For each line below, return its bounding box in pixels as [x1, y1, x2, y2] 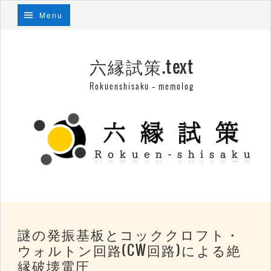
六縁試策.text [89, 58, 195, 77]
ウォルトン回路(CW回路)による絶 [18, 243, 241, 259]
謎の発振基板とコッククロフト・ [18, 227, 240, 243]
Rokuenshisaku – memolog [90, 82, 194, 91]
